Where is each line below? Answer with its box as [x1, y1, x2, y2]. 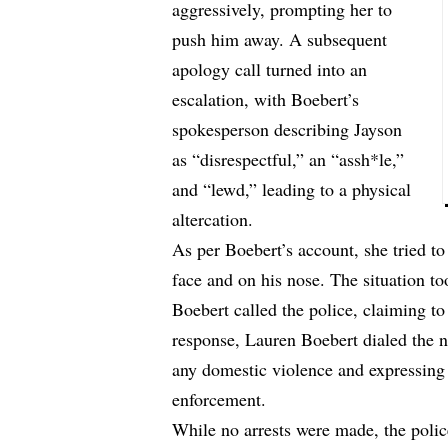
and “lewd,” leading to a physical [172, 177, 412, 202]
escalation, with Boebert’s [172, 87, 360, 112]
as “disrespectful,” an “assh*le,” [172, 147, 405, 172]
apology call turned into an [172, 57, 368, 82]
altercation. [172, 207, 254, 232]
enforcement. [172, 387, 267, 412]
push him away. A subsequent [172, 27, 388, 52]
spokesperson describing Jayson [172, 117, 403, 142]
